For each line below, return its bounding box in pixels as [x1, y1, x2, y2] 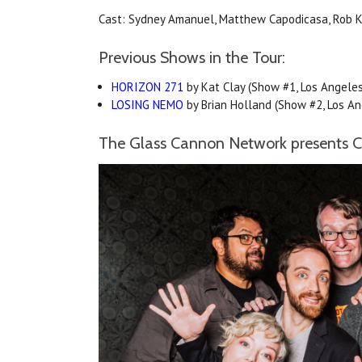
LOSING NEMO [112, 97, 184, 113]
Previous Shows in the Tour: [99, 48, 285, 68]
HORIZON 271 [112, 79, 184, 95]
